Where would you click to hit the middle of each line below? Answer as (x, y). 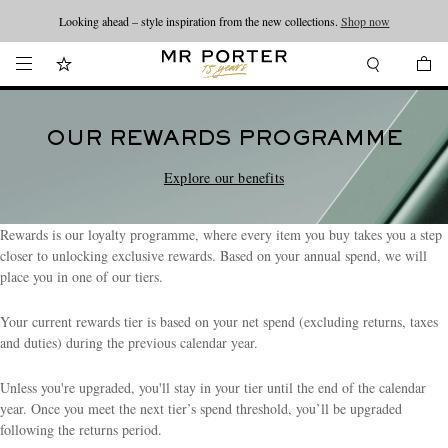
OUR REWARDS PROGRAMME (224, 140)
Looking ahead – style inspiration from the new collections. (199, 21)
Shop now (365, 21)
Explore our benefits (224, 177)
